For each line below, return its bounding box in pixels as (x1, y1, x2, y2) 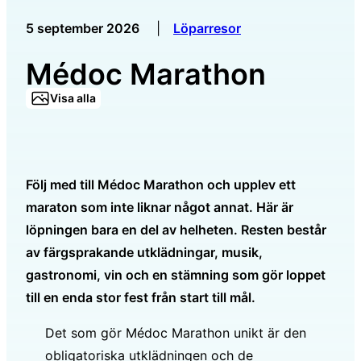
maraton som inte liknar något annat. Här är (26, 198, 293, 215)
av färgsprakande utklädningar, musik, (26, 243, 263, 260)
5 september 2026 (26, 20, 139, 37)
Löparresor (173, 20, 241, 37)
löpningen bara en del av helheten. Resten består (26, 221, 326, 238)
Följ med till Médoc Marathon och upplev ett (26, 176, 296, 193)
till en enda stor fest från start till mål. (26, 288, 255, 305)
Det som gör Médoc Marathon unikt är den (45, 324, 306, 341)
